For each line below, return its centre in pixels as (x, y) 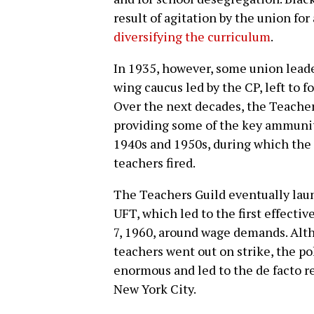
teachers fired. (155, 163)
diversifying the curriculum (192, 37)
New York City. (155, 289)
